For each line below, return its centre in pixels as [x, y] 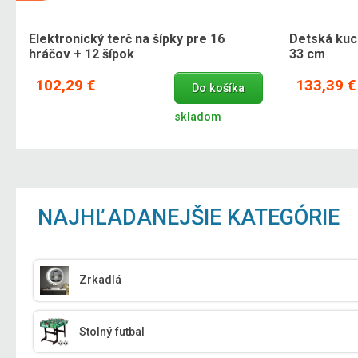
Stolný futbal [112, 332]
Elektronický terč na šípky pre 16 [127, 39]
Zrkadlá [101, 280]
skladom [197, 117]
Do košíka [219, 88]
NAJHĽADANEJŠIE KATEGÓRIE [189, 218]
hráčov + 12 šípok [82, 54]
